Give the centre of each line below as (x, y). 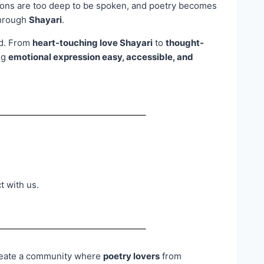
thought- (185, 42)
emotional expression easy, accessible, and (101, 57)
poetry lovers (131, 256)
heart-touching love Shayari (93, 42)
